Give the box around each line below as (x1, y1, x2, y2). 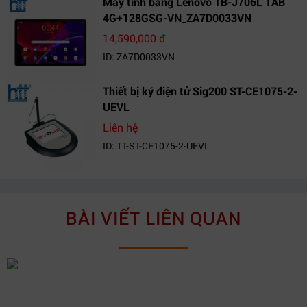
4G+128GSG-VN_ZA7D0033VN (103, 10, 251, 25)
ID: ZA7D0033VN (103, 50, 175, 63)
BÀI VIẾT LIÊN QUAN (66, 206, 241, 230)
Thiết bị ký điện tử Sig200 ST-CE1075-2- (103, 84, 297, 98)
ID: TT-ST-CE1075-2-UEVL (103, 139, 210, 152)
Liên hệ (103, 120, 138, 134)
